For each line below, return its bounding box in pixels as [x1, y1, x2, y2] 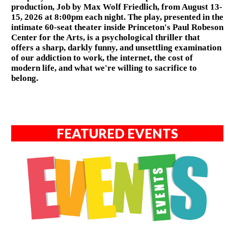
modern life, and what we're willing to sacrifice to [11, 63, 197, 73]
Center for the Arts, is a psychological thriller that [11, 33, 200, 43]
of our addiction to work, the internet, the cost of [11, 53, 193, 63]
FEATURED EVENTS [56, 125, 179, 141]
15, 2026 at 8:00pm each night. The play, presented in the [11, 12, 223, 22]
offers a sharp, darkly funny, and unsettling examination [11, 43, 221, 53]
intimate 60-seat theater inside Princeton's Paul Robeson [11, 22, 223, 33]
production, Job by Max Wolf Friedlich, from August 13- [11, 2, 222, 12]
